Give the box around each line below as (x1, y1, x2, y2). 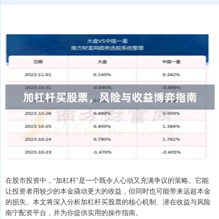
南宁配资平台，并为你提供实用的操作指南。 (5, 207, 142, 217)
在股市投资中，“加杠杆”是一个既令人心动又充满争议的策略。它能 (5, 175, 209, 185)
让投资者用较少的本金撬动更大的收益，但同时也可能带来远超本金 (5, 185, 211, 196)
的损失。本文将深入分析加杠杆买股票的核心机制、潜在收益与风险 (5, 196, 211, 206)
